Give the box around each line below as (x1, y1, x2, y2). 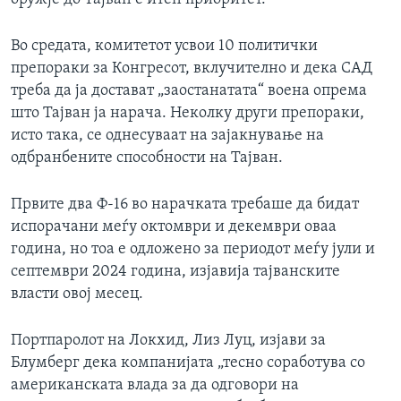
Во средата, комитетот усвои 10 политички (11, 38, 318, 55)
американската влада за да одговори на (11, 377, 299, 395)
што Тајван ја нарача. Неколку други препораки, (11, 105, 364, 123)
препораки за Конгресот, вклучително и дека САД (11, 60, 372, 78)
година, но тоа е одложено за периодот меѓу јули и (11, 241, 375, 259)
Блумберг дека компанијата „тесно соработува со (11, 354, 365, 372)
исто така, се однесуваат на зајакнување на (11, 127, 324, 145)
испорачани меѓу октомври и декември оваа (11, 218, 337, 236)
